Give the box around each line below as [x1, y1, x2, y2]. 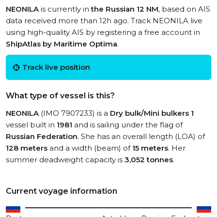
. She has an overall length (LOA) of [77, 132, 205, 141]
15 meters [132, 143, 168, 153]
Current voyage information [6, 186, 117, 196]
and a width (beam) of [47, 143, 132, 153]
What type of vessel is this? [6, 91, 115, 100]
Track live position [22, 62, 90, 72]
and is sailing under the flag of [72, 120, 183, 129]
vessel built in [6, 120, 57, 129]
